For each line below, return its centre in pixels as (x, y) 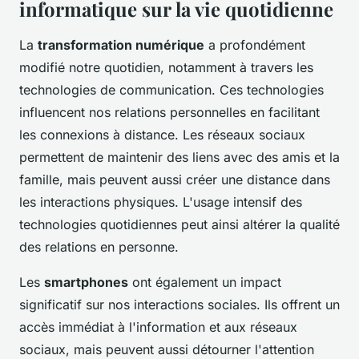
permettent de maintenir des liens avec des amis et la (179, 157)
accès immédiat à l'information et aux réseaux (158, 327)
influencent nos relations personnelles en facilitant (169, 113)
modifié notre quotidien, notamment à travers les (166, 68)
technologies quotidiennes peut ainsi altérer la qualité (179, 225)
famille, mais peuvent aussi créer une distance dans (175, 180)
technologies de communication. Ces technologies (171, 90)
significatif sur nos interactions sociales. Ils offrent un (179, 305)
